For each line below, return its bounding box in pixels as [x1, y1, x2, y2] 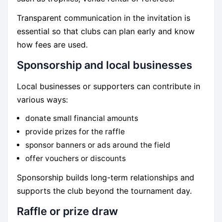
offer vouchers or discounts [25, 153, 126, 163]
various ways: [16, 94, 68, 105]
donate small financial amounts [25, 113, 139, 123]
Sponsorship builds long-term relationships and [16, 172, 194, 183]
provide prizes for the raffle [25, 126, 125, 136]
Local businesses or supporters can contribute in [16, 81, 200, 91]
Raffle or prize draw [16, 205, 118, 218]
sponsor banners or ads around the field [25, 140, 171, 150]
